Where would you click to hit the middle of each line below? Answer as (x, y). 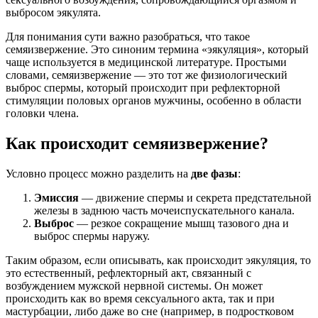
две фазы (214, 173)
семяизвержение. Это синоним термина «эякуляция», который (157, 49)
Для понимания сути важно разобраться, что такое (128, 36)
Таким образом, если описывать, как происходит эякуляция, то (158, 260)
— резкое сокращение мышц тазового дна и (181, 223)
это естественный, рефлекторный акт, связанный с (128, 273)
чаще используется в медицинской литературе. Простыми (146, 62)
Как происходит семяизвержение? (137, 143)
